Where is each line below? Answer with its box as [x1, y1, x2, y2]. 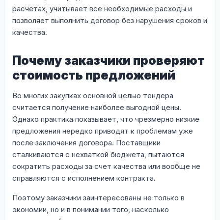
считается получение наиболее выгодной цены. [12, 102, 181, 112]
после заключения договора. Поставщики [12, 137, 161, 147]
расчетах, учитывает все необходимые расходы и [12, 3, 192, 13]
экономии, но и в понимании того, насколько [12, 204, 169, 214]
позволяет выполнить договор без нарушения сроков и [12, 15, 207, 25]
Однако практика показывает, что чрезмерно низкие [12, 114, 199, 124]
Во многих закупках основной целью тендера [12, 90, 173, 100]
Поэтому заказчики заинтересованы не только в [12, 192, 185, 202]
